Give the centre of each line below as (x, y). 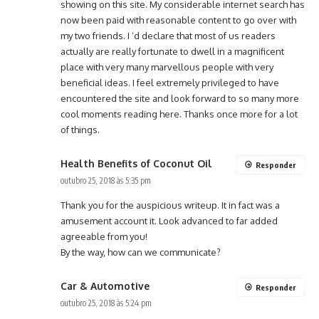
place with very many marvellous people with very (167, 67)
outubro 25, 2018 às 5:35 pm (106, 181)
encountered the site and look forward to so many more (180, 99)
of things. (80, 130)
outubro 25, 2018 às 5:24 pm (106, 303)
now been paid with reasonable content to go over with (178, 20)
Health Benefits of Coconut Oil (136, 164)
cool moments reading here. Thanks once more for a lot (179, 114)
